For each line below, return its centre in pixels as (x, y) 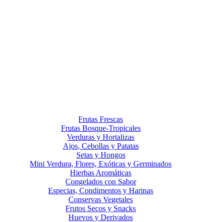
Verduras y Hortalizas (101, 137)
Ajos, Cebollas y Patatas (101, 146)
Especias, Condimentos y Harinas (101, 191)
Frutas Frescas (101, 119)
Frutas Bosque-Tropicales (101, 128)
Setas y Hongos (101, 155)
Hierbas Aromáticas (101, 173)
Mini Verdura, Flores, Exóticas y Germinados (101, 164)
